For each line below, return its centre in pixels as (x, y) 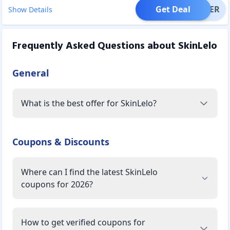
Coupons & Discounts (61, 141)
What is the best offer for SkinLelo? (89, 103)
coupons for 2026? (57, 184)
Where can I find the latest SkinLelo (89, 172)
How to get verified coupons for (83, 222)
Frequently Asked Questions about (95, 46)
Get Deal (173, 9)
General (31, 73)
